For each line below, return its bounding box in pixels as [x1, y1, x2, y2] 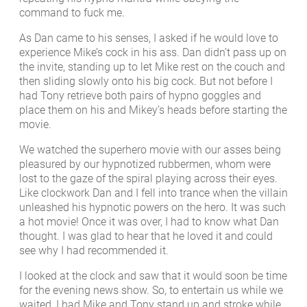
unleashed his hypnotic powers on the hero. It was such [19, 201, 286, 214]
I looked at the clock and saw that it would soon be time [19, 269, 287, 283]
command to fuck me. [19, 5, 125, 19]
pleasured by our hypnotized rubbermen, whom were [19, 158, 271, 171]
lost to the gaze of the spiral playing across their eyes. [19, 172, 278, 186]
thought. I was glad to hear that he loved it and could [19, 230, 273, 243]
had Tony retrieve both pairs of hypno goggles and [19, 88, 261, 102]
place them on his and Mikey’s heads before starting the [19, 103, 287, 116]
